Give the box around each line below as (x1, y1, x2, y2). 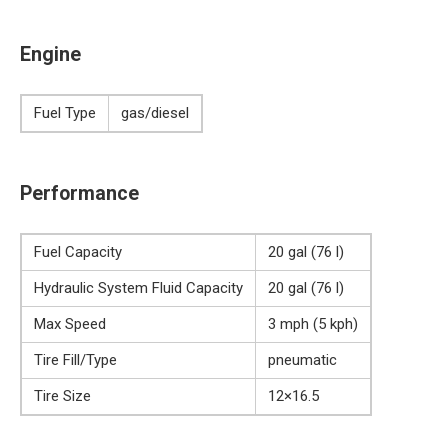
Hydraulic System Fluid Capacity (34, 279, 243, 298)
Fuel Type (34, 104, 96, 123)
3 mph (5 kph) (268, 315, 358, 334)
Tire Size (34, 387, 91, 406)
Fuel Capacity (34, 243, 122, 262)
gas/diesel (121, 104, 189, 123)
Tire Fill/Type (34, 351, 117, 370)
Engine (20, 42, 81, 66)
